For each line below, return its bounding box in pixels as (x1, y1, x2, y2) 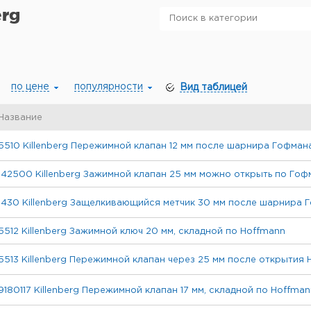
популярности (74, 83, 143, 91)
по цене (11, 83, 49, 91)
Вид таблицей (180, 83, 247, 92)
